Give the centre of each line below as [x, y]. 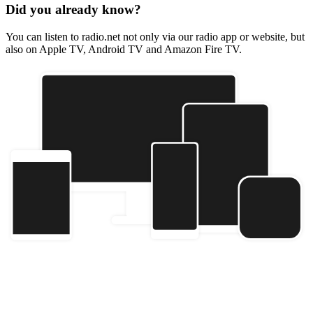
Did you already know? [73, 10]
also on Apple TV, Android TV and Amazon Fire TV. [124, 49]
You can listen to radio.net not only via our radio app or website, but [155, 36]
